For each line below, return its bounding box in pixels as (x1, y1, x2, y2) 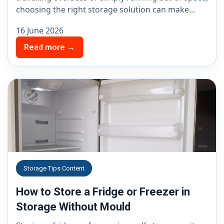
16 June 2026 (16, 25, 63, 36)
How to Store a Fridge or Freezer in (16, 185, 190, 198)
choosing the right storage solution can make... (16, 4, 195, 15)
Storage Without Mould (16, 200, 130, 213)
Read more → (24, 42, 75, 52)
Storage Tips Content (23, 164, 84, 172)
